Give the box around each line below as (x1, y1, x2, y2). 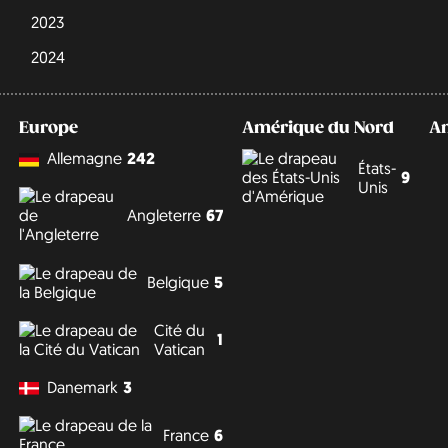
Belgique (146, 272, 209, 293)
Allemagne (46, 148, 122, 169)
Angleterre (126, 205, 201, 226)
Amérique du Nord (241, 117, 394, 138)
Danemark (46, 376, 118, 397)
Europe (18, 117, 78, 138)
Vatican (154, 338, 206, 359)
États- (358, 157, 397, 178)
